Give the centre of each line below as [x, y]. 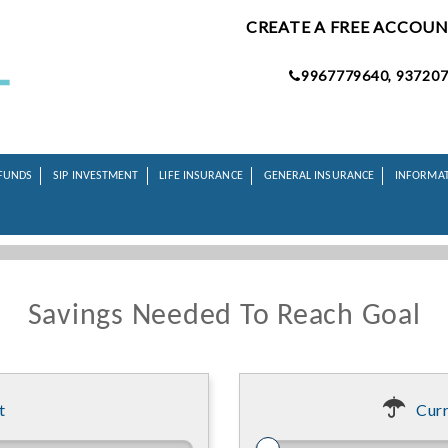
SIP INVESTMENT [96, 176]
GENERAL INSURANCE [319, 176]
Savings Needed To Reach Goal [224, 317]
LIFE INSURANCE [201, 176]
